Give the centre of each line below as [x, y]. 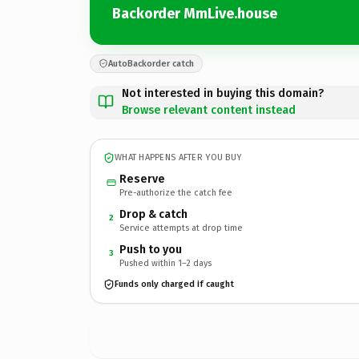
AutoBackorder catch [151, 63]
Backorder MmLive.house [195, 14]
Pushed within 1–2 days [165, 263]
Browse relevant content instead [209, 110]
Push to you [151, 249]
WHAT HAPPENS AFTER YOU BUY [178, 157]
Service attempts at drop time [181, 228]
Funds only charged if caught [174, 284]
